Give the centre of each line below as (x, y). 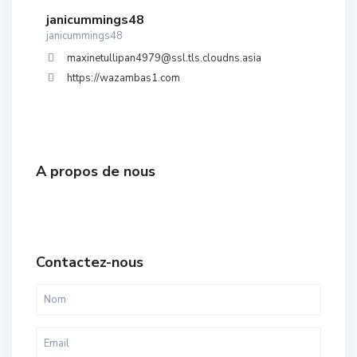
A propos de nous (96, 171)
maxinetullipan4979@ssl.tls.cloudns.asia (164, 58)
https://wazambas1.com (124, 78)
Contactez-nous (90, 262)
